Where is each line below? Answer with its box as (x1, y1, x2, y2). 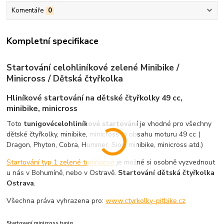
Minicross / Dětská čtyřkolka (6, 72, 123, 85)
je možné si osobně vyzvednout (114, 157, 215, 167)
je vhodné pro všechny (138, 118, 212, 128)
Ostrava (6, 178, 34, 188)
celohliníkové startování (54, 118, 138, 128)
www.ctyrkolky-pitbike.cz (105, 195, 186, 205)
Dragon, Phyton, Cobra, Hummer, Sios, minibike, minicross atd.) (6, 139, 203, 149)
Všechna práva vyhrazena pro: (6, 195, 106, 205)
